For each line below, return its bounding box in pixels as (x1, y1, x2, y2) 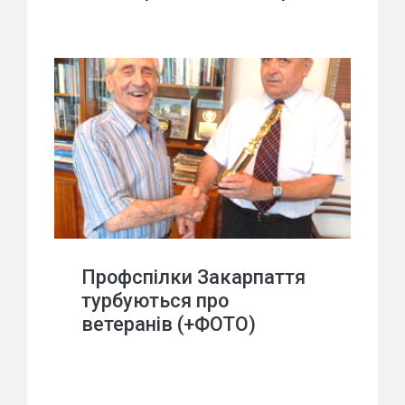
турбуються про (81, 289, 229, 312)
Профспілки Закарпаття (81, 266, 306, 288)
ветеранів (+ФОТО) (81, 313, 256, 335)
